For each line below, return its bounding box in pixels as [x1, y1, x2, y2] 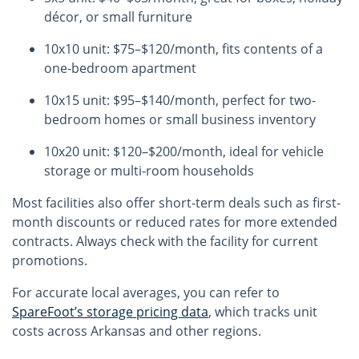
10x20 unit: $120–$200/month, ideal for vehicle [44, 143, 324, 160]
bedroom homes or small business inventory [44, 111, 316, 128]
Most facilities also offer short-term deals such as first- [12, 194, 341, 212]
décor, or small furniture [44, 8, 192, 26]
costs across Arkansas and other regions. [12, 322, 261, 340]
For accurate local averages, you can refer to [12, 284, 280, 301]
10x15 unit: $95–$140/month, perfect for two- [44, 91, 316, 109]
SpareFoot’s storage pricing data [12, 303, 208, 321]
